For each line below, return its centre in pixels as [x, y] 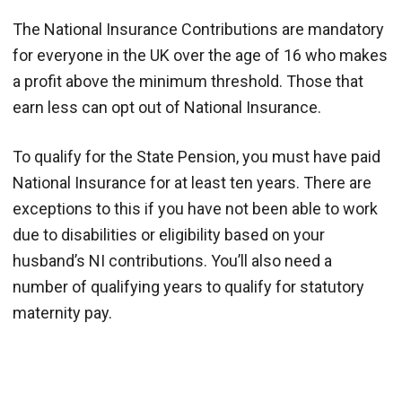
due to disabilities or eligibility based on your [169, 234]
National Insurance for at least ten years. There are [192, 182]
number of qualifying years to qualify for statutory [188, 286]
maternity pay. [62, 312]
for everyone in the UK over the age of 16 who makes [200, 55]
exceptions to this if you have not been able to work [195, 208]
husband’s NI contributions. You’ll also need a [172, 260]
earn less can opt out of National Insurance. [167, 107]
